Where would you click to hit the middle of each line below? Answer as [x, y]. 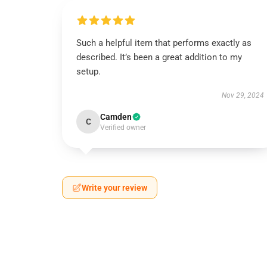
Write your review [114, 188]
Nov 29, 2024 [243, 95]
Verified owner [123, 128]
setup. [90, 72]
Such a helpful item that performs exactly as [164, 43]
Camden [116, 117]
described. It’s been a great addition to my [159, 57]
